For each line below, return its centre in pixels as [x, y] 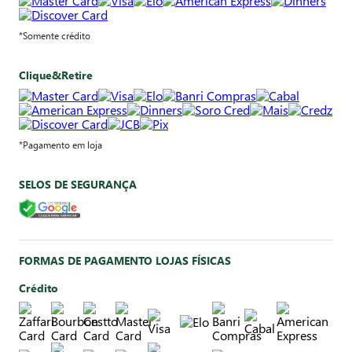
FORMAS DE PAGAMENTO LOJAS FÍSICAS [125, 261]
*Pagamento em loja [60, 144]
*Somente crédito [55, 35]
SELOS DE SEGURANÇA [78, 184]
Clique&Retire [56, 75]
